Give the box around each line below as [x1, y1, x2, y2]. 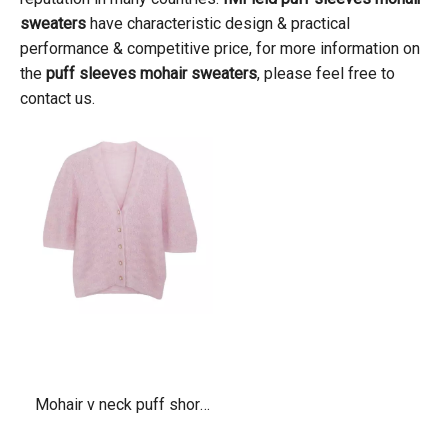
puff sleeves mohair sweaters [46, 64, 257, 84]
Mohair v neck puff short [34, 394, 205, 414]
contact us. [20, 89, 95, 109]
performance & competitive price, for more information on [20, 39, 420, 59]
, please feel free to [257, 64, 395, 84]
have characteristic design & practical [86, 14, 350, 34]
